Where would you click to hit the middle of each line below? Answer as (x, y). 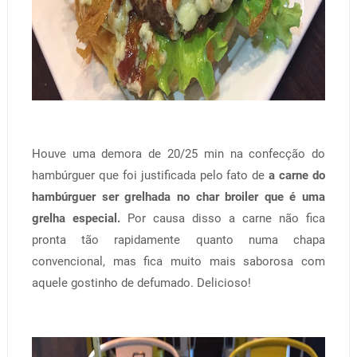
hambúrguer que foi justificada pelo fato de (148, 175)
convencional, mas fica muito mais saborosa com (178, 261)
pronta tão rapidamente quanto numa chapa (178, 239)
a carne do (295, 175)
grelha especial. (76, 218)
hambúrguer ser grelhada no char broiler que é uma (178, 196)
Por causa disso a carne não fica (223, 218)
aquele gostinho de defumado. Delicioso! (141, 282)
